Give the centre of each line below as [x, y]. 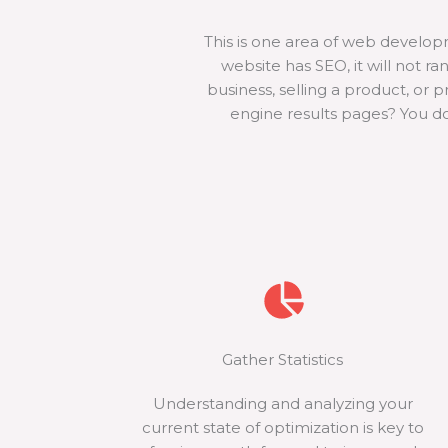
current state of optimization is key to [282, 427]
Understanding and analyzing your [282, 403]
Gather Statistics [283, 359]
